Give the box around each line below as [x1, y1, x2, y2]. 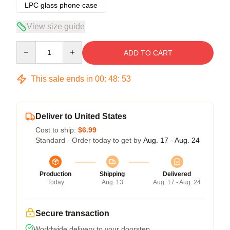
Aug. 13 [101, 178, 123, 186]
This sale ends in [29, 74, 95, 83]
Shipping [100, 170, 125, 178]
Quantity [16, 41, 43, 50]
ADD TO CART [123, 48, 172, 57]
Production [40, 170, 71, 178]
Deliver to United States [35, 111, 127, 121]
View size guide [27, 22, 85, 31]
